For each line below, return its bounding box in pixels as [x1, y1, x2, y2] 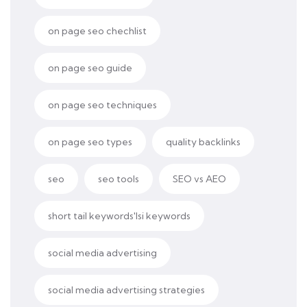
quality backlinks [166, 136, 241, 148]
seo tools [98, 173, 139, 185]
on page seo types [48, 136, 132, 148]
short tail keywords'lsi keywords [48, 210, 191, 222]
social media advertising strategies [48, 284, 205, 296]
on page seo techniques [48, 99, 157, 111]
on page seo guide [48, 62, 132, 74]
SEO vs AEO [173, 173, 226, 185]
